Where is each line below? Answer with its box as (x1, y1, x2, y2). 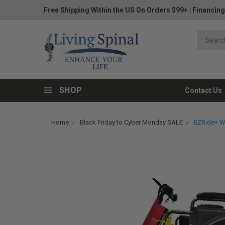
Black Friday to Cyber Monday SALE (80, 119, 183, 126)
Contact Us (185, 86, 222, 94)
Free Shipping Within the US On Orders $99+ (44, 6, 188, 14)
